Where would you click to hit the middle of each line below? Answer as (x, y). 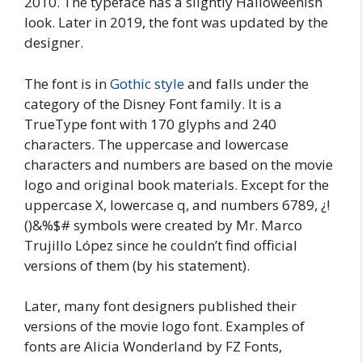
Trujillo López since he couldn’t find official (161, 245)
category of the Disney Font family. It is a (153, 103)
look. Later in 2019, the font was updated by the (176, 23)
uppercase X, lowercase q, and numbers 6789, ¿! (177, 204)
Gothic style (147, 83)
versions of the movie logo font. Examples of (164, 326)
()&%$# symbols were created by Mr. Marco (163, 225)
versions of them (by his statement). (137, 265)
